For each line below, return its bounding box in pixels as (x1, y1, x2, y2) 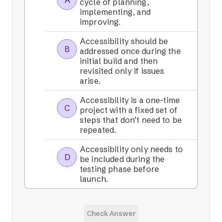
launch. (80, 174, 109, 184)
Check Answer (86, 209, 136, 218)
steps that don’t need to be (80, 115, 182, 125)
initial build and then (80, 56, 158, 66)
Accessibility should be (80, 36, 168, 47)
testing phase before (80, 164, 160, 174)
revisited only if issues (80, 66, 165, 76)
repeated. (80, 125, 116, 135)
